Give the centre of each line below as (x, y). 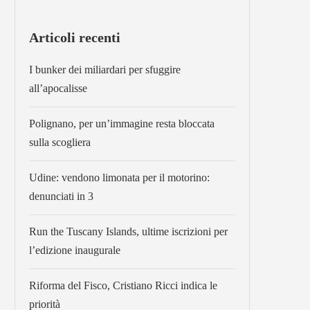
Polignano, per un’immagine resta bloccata (122, 124)
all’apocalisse (58, 88)
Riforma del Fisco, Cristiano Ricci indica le (123, 285)
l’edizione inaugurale (75, 250)
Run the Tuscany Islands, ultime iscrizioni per (128, 231)
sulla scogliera (60, 142)
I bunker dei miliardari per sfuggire (105, 70)
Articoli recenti (75, 37)
